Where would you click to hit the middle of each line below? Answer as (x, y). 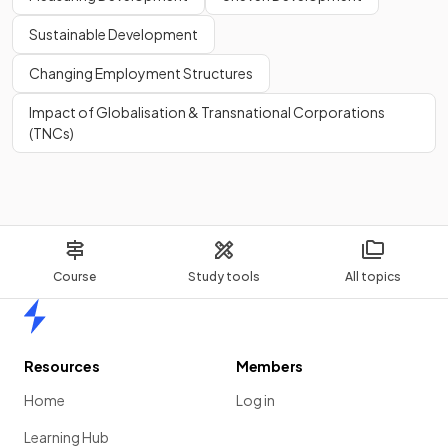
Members (270, 366)
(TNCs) (51, 132)
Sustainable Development (113, 33)
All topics (373, 276)
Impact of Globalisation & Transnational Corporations (207, 111)
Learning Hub (66, 437)
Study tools (223, 276)
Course (75, 276)
